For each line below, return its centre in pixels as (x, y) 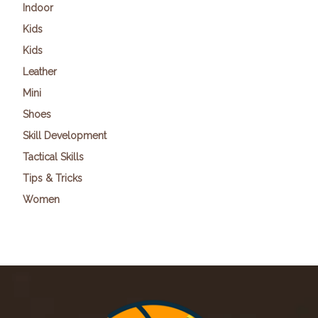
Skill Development (65, 135)
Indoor (38, 7)
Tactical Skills (53, 157)
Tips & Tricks (53, 178)
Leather (40, 71)
